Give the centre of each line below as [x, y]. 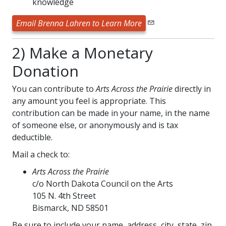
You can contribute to [54, 89]
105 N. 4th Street [64, 196]
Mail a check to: [41, 154]
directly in [191, 89]
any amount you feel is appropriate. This [89, 101]
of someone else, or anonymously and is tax [95, 125]
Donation [45, 71]
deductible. [32, 137]
